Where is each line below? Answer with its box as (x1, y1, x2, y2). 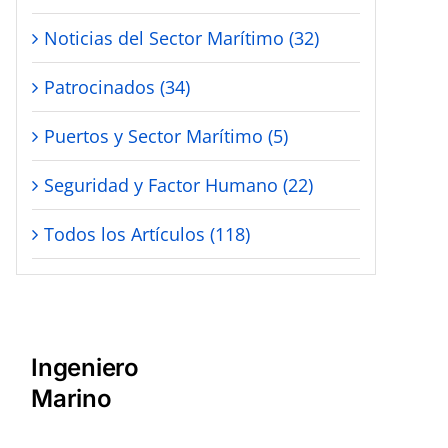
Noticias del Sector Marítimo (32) (44, 25, 319, 50)
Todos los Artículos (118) (44, 221, 250, 246)
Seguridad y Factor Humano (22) (44, 172, 313, 197)
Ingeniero (31, 352, 139, 382)
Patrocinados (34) (44, 74, 190, 99)
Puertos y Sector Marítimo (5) (44, 123, 288, 148)
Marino (31, 383, 112, 413)
